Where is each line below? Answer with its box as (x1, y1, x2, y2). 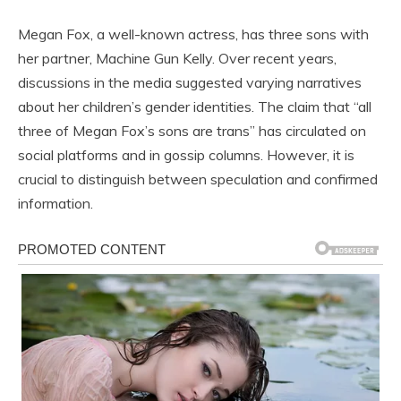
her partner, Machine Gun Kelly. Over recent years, (18, 48, 337, 67)
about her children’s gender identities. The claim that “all (18, 97, 371, 115)
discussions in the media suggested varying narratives (18, 73, 362, 91)
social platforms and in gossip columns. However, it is (18, 145, 354, 164)
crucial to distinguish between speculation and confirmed (18, 169, 378, 188)
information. (18, 193, 93, 212)
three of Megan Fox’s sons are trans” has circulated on (18, 121, 366, 140)
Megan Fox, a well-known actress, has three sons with (18, 24, 369, 43)
